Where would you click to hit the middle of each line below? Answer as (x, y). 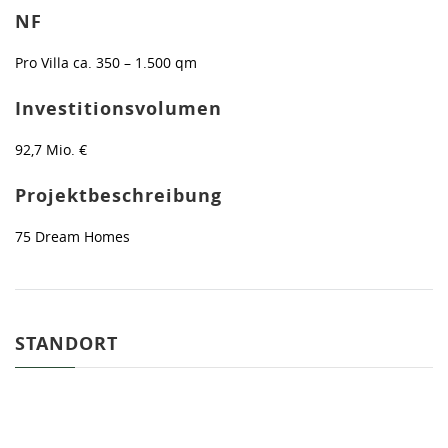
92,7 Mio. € (51, 149)
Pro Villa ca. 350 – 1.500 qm (106, 62)
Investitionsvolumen (118, 108)
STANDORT (66, 343)
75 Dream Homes (72, 236)
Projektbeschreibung (118, 195)
